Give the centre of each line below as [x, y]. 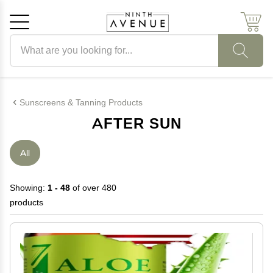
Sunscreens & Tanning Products [81, 102]
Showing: [29, 188]
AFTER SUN [136, 123]
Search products [41, 41]
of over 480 [93, 188]
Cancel [67, 96]
